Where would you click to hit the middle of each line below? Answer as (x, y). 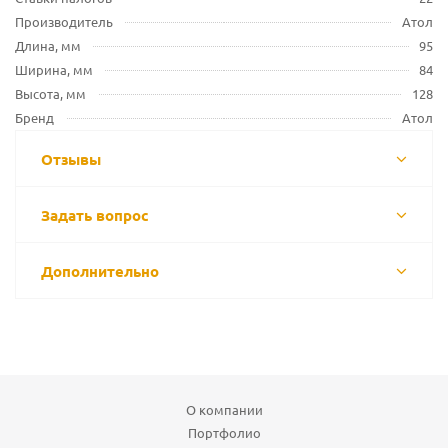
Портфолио (224, 432)
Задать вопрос (95, 215)
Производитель (64, 21)
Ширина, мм (54, 69)
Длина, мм (48, 45)
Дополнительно (100, 271)
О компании (224, 409)
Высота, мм (50, 93)
